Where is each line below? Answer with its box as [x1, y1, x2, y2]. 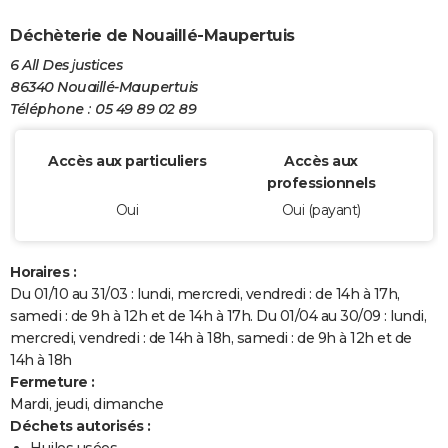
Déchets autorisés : [10, 417, 151, 436]
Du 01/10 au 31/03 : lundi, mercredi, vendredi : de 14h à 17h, [10, 285, 400, 304]
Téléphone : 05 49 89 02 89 [10, 100, 196, 119]
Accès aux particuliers [48, 152, 206, 171]
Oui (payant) [281, 201, 361, 220]
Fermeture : [10, 373, 95, 392]
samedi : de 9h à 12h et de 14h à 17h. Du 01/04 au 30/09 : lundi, [10, 307, 426, 326]
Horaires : [10, 263, 76, 282]
